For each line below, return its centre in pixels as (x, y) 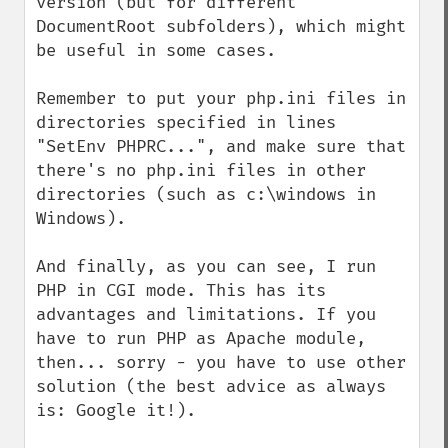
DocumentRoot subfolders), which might (221, 26)
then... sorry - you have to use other (221, 362)
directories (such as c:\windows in (206, 194)
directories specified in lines (186, 122)
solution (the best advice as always (211, 386)
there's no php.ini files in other (201, 170)
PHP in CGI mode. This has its (181, 290)
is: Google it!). (116, 410)
